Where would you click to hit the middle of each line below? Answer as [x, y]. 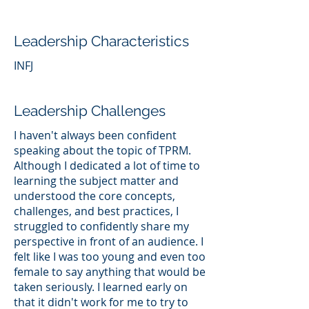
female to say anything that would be [110, 271]
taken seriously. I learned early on [101, 287]
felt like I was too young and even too [110, 256]
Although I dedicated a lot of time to [107, 165]
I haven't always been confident [95, 135]
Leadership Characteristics [101, 41]
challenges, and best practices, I [96, 211]
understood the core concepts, [94, 196]
